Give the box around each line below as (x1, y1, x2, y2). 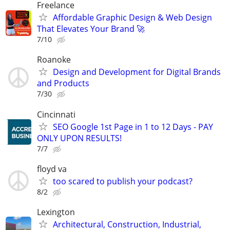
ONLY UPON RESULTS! (37, 132, 122, 144)
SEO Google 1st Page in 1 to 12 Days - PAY (53, 121, 213, 132)
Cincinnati (37, 108, 75, 120)
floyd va (37, 163, 67, 175)
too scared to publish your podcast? (53, 175, 193, 187)
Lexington (37, 206, 75, 218)
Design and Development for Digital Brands (53, 66, 221, 78)
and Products (37, 78, 89, 89)
